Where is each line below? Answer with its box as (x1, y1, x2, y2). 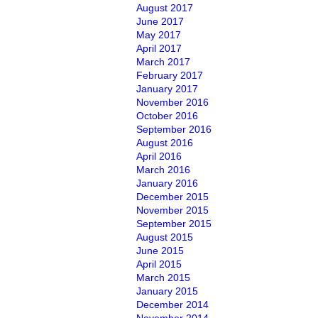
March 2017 (136, 56, 190, 67)
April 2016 (136, 150, 182, 162)
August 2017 (136, 2, 193, 13)
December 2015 (136, 191, 209, 202)
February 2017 (136, 70, 203, 81)
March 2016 (136, 164, 190, 175)
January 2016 (136, 177, 198, 189)
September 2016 (136, 124, 212, 135)
